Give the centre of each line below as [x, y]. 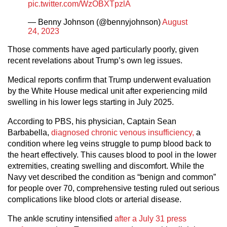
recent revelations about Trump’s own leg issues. [95, 61]
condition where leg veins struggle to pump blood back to [109, 144]
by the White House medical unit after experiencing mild [107, 91]
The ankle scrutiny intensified [61, 219]
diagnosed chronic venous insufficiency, [123, 133]
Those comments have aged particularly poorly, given [103, 50]
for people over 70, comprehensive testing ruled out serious [113, 188]
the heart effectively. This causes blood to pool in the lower [112, 155]
